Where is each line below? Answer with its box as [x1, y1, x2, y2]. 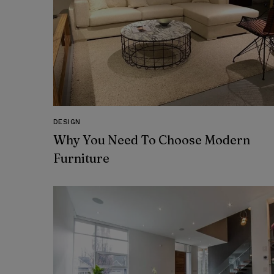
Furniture [53, 150, 109, 166]
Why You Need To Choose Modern [53, 132, 250, 148]
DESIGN [53, 118, 81, 127]
